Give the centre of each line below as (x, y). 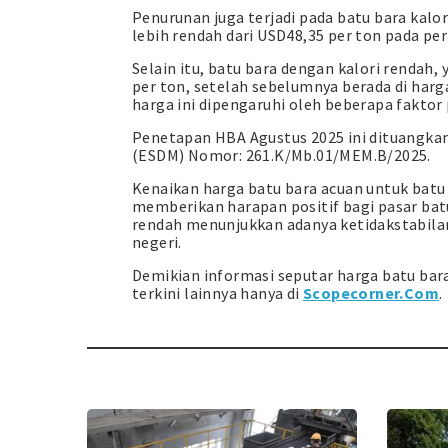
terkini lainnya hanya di (217, 292)
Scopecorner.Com (371, 292)
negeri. (157, 241)
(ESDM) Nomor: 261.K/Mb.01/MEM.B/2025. (281, 154)
